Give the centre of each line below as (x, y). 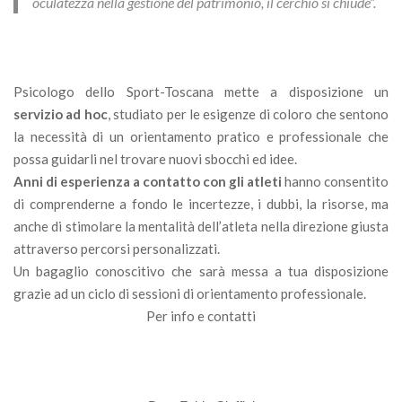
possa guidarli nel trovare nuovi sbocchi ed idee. (155, 159)
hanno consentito (336, 182)
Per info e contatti (201, 316)
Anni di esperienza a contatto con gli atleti (149, 182)
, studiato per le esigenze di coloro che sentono (248, 114)
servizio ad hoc (61, 114)
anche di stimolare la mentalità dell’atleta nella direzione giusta (201, 227)
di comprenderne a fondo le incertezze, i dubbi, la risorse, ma (201, 204)
